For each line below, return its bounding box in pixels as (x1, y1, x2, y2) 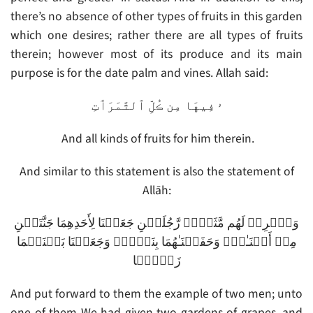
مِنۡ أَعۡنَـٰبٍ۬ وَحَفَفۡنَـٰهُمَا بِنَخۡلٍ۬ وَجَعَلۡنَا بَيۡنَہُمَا (16, 233, 297, 252)
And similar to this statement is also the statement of (19, 163, 294, 181)
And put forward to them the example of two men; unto (10, 285, 303, 303)
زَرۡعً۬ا (132, 252, 181, 270)
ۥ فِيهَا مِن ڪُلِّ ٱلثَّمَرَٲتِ (92, 97, 221, 115)
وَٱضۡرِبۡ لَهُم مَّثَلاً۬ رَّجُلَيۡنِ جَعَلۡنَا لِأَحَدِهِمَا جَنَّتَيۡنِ (14, 214, 299, 233)
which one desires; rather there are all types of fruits (10, 27, 303, 45)
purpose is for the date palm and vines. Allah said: (10, 64, 268, 82)
